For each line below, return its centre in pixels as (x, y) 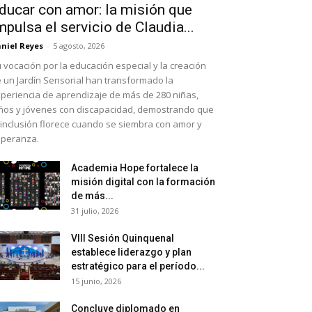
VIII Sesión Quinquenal (123, 239)
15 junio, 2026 (96, 281)
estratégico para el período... (138, 266)
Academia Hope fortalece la (135, 168)
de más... (92, 196)
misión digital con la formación (143, 182)
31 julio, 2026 (95, 211)
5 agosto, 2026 (79, 46)
